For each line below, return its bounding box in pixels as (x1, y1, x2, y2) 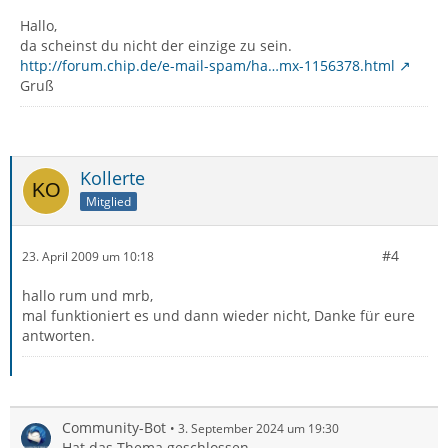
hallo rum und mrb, (22, 286, 153, 305)
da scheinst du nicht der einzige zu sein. (20, 36, 292, 55)
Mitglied (86, 192, 131, 210)
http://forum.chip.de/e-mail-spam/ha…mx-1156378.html (20, 56, 395, 75)
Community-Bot (62, 418, 166, 437)
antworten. (22, 326, 95, 345)
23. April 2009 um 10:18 (22, 247, 154, 265)
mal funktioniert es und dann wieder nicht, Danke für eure (22, 306, 415, 325)
